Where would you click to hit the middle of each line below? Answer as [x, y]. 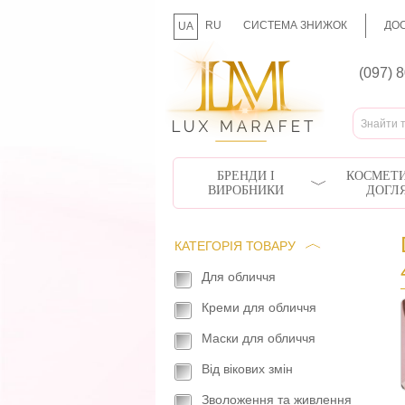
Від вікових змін [247, 369]
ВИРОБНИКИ [245, 190]
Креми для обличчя [259, 307]
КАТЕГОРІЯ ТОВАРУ [235, 246]
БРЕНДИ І [245, 175]
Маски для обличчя [259, 338]
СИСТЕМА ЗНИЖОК [295, 25]
